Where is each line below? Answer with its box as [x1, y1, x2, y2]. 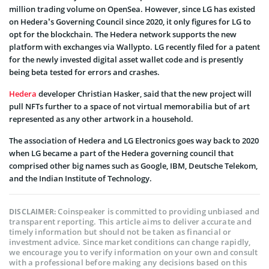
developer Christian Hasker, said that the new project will [37, 88, 252, 99]
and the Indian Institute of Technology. [9, 172, 152, 184]
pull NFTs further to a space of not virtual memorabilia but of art [9, 100, 250, 112]
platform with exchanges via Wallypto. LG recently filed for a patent [9, 41, 260, 52]
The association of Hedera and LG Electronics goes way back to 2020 [9, 134, 259, 146]
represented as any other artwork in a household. [9, 113, 193, 124]
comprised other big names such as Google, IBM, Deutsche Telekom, [9, 160, 258, 171]
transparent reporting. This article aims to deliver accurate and [9, 216, 252, 227]
